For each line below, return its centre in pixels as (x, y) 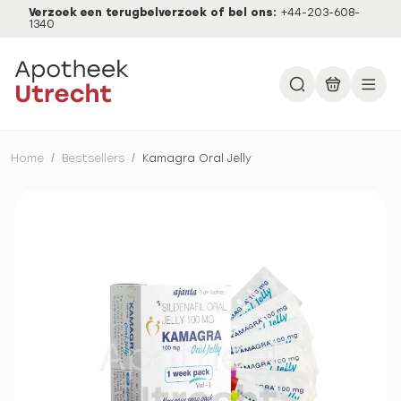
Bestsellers (93, 158)
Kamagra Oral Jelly (197, 158)
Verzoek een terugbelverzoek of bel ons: (154, 13)
